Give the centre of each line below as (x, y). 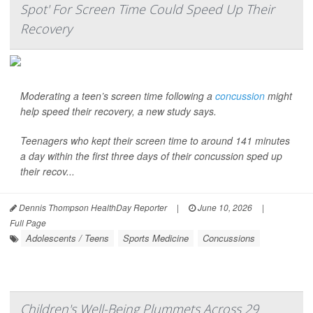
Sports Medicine (156, 238)
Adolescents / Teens (67, 238)
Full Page (28, 223)
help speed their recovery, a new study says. (118, 111)
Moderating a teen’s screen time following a (118, 96)
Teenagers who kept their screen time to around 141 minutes (155, 140)
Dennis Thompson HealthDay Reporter (92, 207)
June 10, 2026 (224, 207)
